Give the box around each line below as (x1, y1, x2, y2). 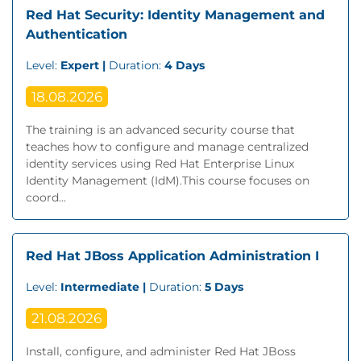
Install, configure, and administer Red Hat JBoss (26, 344, 296, 359)
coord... (26, 190, 66, 205)
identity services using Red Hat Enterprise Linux (26, 156, 294, 171)
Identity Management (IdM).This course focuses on (26, 173, 309, 188)
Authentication (26, 27, 127, 42)
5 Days (205, 280, 243, 294)
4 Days (164, 58, 205, 73)
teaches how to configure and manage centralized (26, 139, 309, 154)
